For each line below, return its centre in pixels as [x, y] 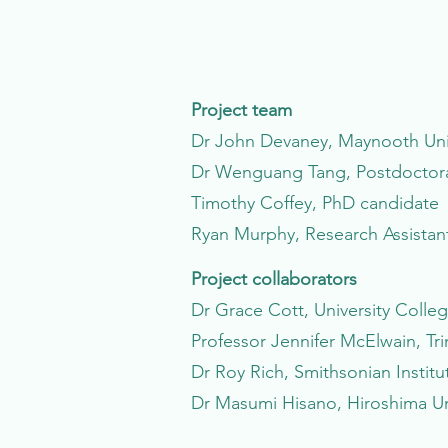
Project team [241, 110]
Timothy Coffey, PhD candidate [315, 203]
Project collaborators [274, 279]
